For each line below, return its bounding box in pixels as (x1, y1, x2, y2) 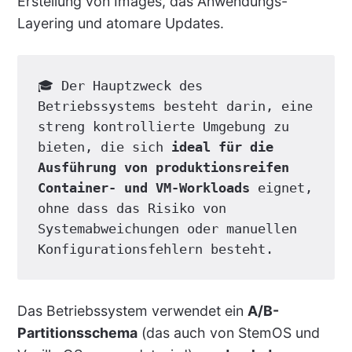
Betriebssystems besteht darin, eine (37, 98, 313, 115)
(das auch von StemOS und (137, 324, 320, 342)
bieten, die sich (37, 139, 171, 156)
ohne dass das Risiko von (37, 200, 226, 217)
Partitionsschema (16, 324, 137, 342)
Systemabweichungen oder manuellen (37, 221, 297, 237)
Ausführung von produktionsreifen (37, 159, 289, 176)
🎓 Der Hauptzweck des (37, 78, 203, 94)
